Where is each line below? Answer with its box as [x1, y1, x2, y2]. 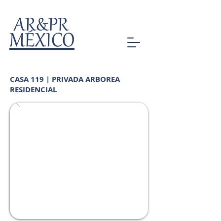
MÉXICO [9, 30, 74, 54]
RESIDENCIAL [10, 84, 57, 95]
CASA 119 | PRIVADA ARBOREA [10, 74, 120, 84]
